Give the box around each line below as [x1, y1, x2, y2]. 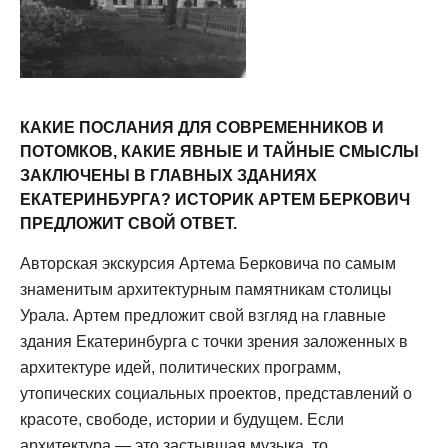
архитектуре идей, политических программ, [20, 359, 341, 377]
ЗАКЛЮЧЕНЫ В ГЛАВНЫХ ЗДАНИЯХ [20, 167, 317, 185]
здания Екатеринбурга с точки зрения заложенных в [20, 333, 408, 351]
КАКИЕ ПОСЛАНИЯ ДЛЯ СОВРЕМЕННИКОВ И [20, 119, 384, 137]
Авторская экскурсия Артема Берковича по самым [20, 255, 396, 273]
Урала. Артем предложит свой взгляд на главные [20, 307, 386, 325]
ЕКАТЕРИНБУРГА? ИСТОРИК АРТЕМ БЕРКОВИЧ [20, 191, 410, 209]
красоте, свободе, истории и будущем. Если [20, 411, 344, 429]
